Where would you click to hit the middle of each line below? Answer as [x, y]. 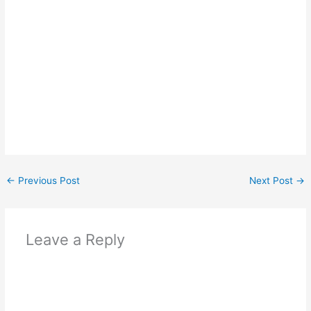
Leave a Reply [75, 240]
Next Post [272, 180]
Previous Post [48, 180]
